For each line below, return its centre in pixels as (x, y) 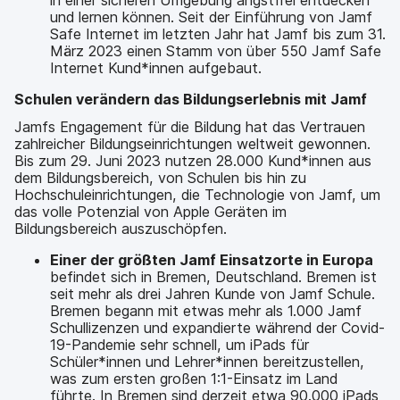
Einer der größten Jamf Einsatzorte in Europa (212, 260)
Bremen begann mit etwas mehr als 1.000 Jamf (206, 311)
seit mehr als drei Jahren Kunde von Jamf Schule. (212, 294)
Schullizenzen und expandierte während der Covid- (217, 328)
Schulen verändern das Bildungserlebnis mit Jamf (191, 99)
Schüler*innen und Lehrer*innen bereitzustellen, (207, 362)
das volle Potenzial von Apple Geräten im (150, 212)
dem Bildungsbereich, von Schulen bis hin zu (160, 178)
